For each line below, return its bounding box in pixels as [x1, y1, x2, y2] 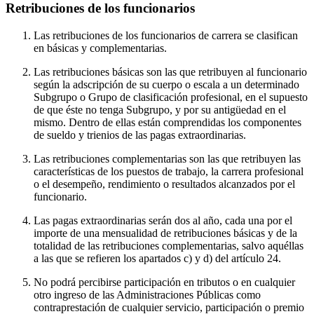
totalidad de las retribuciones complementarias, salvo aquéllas [34, 239, 303, 252]
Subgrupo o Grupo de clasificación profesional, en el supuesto [34, 90, 308, 103]
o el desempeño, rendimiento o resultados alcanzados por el [34, 177, 295, 190]
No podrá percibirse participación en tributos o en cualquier [34, 275, 295, 288]
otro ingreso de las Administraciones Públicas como [34, 288, 261, 301]
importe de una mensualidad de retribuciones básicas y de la [34, 226, 297, 239]
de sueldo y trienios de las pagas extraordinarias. [34, 128, 246, 141]
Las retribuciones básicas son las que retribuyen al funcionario [34, 65, 307, 78]
